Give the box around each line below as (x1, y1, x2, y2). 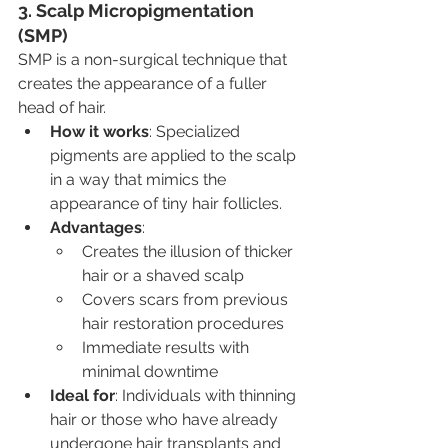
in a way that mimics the (50, 169, 230, 189)
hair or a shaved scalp (82, 265, 244, 285)
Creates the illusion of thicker (82, 241, 297, 261)
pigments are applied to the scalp (50, 145, 300, 165)
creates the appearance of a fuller (18, 73, 271, 93)
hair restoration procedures (82, 313, 284, 333)
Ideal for (50, 385, 115, 405)
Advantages (50, 217, 142, 237)
